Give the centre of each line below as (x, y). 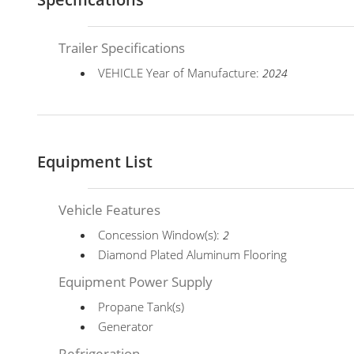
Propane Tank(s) (141, 307)
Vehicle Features (110, 210)
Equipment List (95, 162)
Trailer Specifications (122, 48)
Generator (126, 326)
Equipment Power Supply (136, 282)
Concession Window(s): (161, 235)
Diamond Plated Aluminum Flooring (193, 254)
